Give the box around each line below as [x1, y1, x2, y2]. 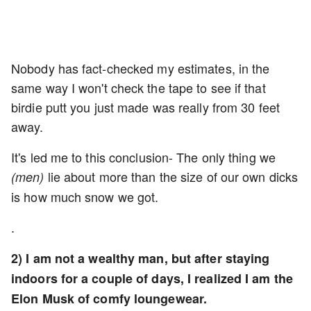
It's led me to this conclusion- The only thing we [11, 148, 276, 167]
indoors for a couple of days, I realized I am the [11, 269, 293, 288]
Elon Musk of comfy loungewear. [11, 289, 211, 308]
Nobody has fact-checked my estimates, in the [11, 59, 270, 78]
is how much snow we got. [11, 187, 159, 206]
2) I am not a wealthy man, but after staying [11, 249, 270, 268]
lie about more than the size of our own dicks [44, 167, 299, 186]
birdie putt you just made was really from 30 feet [11, 98, 280, 117]
